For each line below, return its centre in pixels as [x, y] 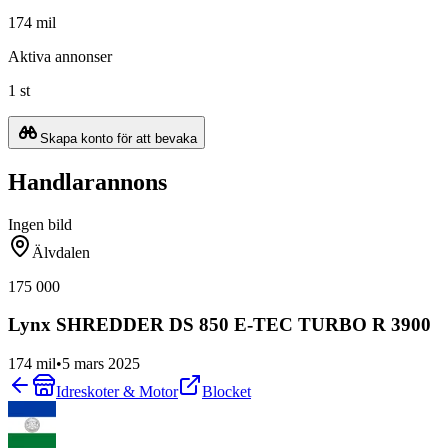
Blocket [226, 392]
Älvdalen [61, 252]
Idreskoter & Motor [117, 392]
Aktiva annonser [60, 56]
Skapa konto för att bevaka [118, 138]
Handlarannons [87, 181]
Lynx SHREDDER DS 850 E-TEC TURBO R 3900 [219, 325]
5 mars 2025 [101, 364]
